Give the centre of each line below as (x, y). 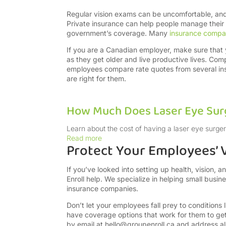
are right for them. (96, 79)
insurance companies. (102, 189)
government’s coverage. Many (117, 33)
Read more (84, 138)
